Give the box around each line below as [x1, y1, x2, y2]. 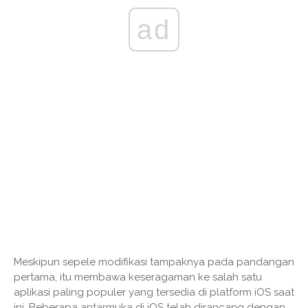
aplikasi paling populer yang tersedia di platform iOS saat [14, 286, 294, 299]
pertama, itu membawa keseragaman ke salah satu [14, 271, 262, 284]
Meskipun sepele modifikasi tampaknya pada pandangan [14, 256, 294, 269]
